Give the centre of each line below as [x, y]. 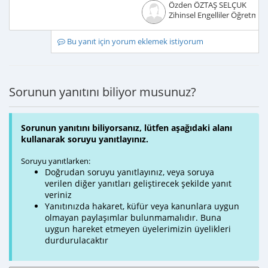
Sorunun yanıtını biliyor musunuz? [103, 92]
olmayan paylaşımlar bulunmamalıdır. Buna [133, 217]
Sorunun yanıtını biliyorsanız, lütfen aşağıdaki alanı [127, 128]
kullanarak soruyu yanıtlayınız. [85, 139]
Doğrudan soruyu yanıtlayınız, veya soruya [130, 172]
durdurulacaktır [77, 240]
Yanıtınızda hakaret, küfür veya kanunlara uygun [142, 206]
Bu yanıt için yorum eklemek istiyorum [134, 42]
